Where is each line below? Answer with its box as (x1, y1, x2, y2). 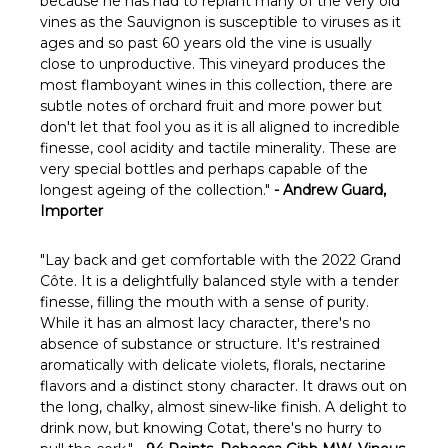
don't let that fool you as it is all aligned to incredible (40, 117, 400, 136)
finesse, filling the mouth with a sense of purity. (40, 292, 369, 311)
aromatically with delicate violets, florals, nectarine (40, 355, 386, 374)
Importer (40, 201, 103, 220)
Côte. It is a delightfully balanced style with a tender (40, 271, 399, 290)
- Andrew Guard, (274, 180, 386, 199)
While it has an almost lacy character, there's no (40, 313, 371, 332)
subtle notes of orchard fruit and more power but (40, 96, 382, 115)
